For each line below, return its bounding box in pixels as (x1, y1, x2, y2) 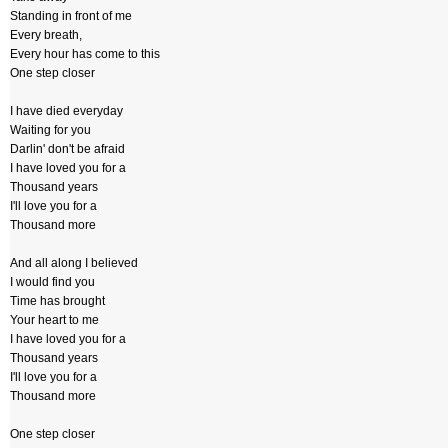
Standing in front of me (10, 9, 132, 23)
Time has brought (10, 294, 105, 308)
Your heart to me (10, 313, 99, 327)
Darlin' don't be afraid (10, 142, 125, 156)
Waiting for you (10, 123, 91, 137)
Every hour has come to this (10, 47, 160, 61)
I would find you (10, 275, 95, 289)
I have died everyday (10, 104, 123, 118)
